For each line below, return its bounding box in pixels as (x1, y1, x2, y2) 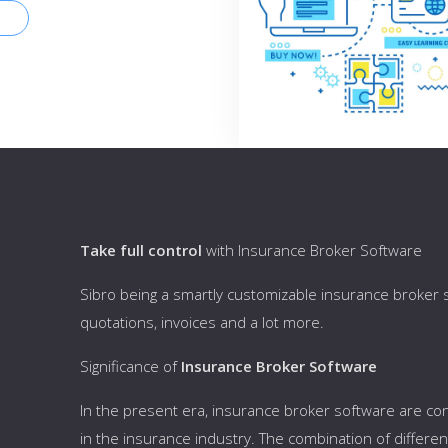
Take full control (79, 240, 206, 260)
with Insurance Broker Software (205, 240, 422, 260)
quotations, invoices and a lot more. (79, 312, 324, 332)
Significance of (79, 356, 181, 376)
